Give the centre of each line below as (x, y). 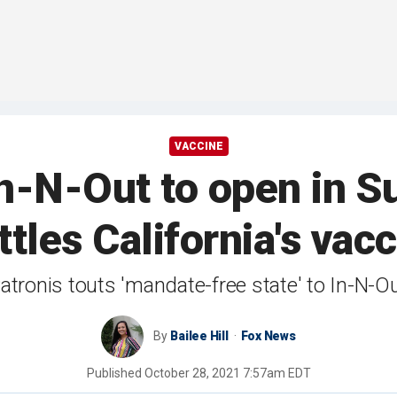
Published (115, 374)
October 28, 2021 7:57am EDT (227, 374)
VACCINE (198, 147)
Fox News (268, 336)
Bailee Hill (199, 336)
